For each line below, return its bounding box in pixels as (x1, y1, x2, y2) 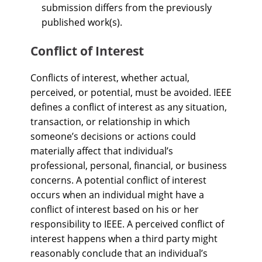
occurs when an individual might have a (30, 188, 204, 201)
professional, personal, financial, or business (30, 159, 227, 172)
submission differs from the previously (42, 1, 212, 14)
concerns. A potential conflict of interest (30, 174, 206, 187)
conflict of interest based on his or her (30, 203, 199, 216)
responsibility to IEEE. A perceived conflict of (30, 218, 224, 230)
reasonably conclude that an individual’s (30, 247, 208, 260)
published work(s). (42, 16, 123, 29)
